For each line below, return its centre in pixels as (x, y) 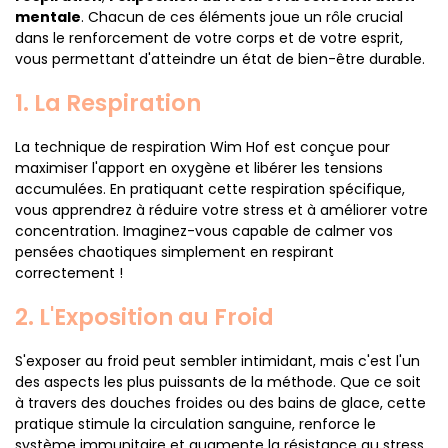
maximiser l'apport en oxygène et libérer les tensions (199, 168)
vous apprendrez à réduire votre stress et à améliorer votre (221, 210)
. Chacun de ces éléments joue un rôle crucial (242, 17)
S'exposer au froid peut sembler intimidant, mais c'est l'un (217, 361)
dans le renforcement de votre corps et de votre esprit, (209, 38)
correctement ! (69, 273)
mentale (48, 17)
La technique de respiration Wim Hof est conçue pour (202, 147)
